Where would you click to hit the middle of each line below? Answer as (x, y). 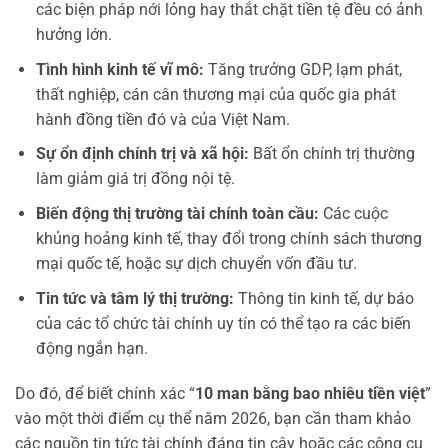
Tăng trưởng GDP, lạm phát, (302, 69)
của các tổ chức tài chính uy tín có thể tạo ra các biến (223, 323)
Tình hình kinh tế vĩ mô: (119, 69)
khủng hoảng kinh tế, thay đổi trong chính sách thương (228, 238)
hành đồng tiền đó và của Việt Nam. (162, 119)
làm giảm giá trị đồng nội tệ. (135, 179)
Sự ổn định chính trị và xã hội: (142, 154)
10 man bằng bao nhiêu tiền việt (310, 394)
